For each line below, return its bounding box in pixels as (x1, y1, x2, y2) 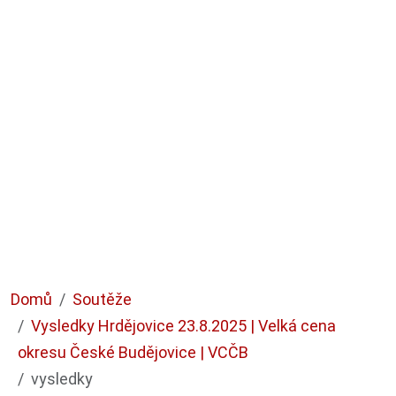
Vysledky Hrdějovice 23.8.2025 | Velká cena (31, 316, 336, 335)
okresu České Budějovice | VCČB (18, 342, 248, 362)
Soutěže (72, 289, 132, 308)
